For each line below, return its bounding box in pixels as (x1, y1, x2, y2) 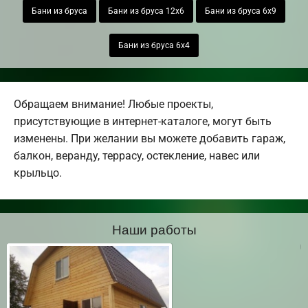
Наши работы (111, 219, 197, 239)
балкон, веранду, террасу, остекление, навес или (14, 149, 260, 163)
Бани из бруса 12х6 (108, 5, 184, 16)
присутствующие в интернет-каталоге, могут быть (14, 115, 272, 129)
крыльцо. (14, 166, 62, 180)
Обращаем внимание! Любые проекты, (14, 98, 213, 111)
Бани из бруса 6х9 (205, 5, 276, 16)
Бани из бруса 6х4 (118, 41, 190, 51)
